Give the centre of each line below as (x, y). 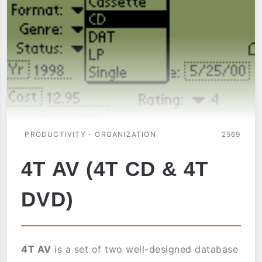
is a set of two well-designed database (145, 249)
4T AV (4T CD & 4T (115, 168)
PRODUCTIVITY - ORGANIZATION (90, 135)
